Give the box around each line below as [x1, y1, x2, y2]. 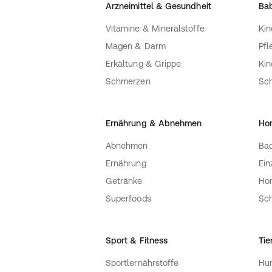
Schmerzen [106, 76, 151, 87]
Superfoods [106, 194, 151, 204]
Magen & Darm [106, 41, 166, 52]
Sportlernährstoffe [106, 258, 179, 268]
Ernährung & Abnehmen [106, 118, 202, 129]
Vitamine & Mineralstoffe [106, 24, 205, 34]
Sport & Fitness [106, 236, 168, 246]
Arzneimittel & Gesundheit [106, 1, 211, 12]
